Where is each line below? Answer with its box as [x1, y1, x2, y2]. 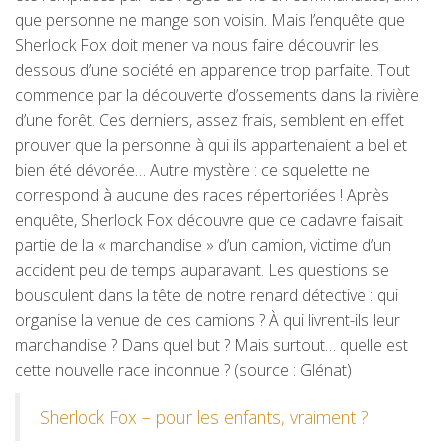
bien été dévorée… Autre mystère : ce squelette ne [15, 158, 370, 181]
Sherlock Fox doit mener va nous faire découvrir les [15, 33, 379, 56]
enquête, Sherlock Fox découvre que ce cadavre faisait [15, 208, 403, 231]
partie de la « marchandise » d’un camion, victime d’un [15, 233, 391, 256]
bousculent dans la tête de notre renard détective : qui [15, 283, 398, 306]
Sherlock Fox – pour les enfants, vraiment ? [40, 404, 369, 429]
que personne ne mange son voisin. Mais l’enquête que [15, 8, 405, 31]
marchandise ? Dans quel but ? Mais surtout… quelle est [15, 333, 408, 356]
